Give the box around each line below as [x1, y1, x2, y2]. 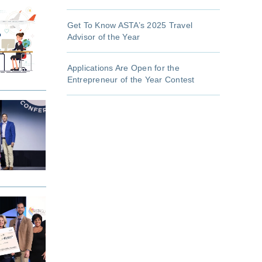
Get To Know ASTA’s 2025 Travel [67, 20, 192, 30]
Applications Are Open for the [67, 63, 180, 73]
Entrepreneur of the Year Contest [67, 75, 195, 85]
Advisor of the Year [67, 32, 140, 42]
